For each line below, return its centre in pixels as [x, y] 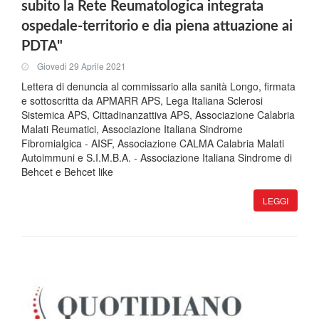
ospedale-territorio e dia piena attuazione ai [157, 27]
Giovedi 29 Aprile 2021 [82, 66]
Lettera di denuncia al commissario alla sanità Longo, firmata [158, 87]
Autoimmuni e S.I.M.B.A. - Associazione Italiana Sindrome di [157, 158]
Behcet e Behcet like [67, 172]
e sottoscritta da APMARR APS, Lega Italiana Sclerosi [142, 101]
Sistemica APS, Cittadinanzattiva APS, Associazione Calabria [158, 115]
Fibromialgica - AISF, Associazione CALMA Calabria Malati [153, 143]
